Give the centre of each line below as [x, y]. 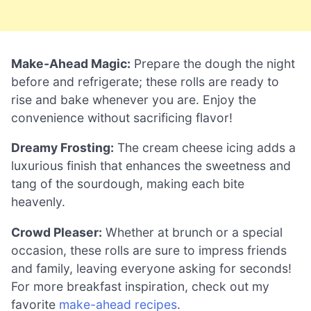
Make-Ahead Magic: [71, 63]
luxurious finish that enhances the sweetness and [151, 166]
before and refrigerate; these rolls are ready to [145, 81]
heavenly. [38, 202]
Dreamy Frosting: [62, 148]
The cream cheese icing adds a [205, 148]
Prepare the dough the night [213, 63]
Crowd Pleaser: [57, 232]
